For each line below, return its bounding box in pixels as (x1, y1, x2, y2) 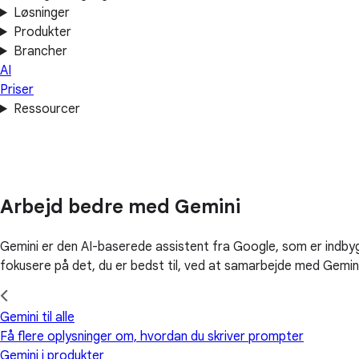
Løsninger (13, 5, 70, 21)
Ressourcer (13, 101, 80, 117)
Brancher (13, 43, 67, 59)
